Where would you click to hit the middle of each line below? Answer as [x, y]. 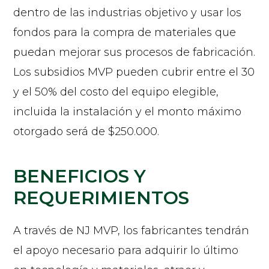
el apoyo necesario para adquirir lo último [126, 250]
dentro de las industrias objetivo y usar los [128, 12]
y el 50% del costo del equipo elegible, [116, 92]
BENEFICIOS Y [80, 176]
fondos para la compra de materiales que [125, 32]
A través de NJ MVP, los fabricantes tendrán [131, 230]
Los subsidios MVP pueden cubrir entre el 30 [134, 72]
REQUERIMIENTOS [101, 198]
